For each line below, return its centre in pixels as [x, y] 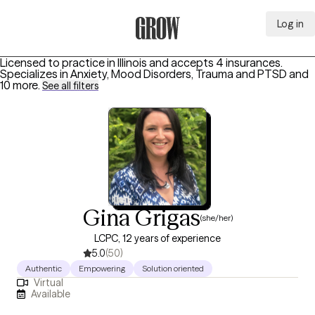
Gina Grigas [141, 218]
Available [51, 294]
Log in [290, 24]
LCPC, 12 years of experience [157, 238]
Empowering [102, 268]
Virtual [48, 283]
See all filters [70, 86]
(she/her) [216, 217]
